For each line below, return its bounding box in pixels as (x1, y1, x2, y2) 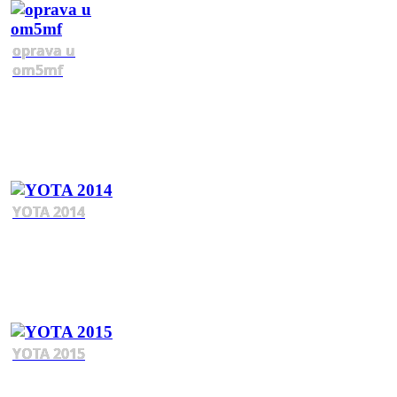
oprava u (12, 40, 75, 60)
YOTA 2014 (12, 201, 85, 222)
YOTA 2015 (12, 343, 85, 363)
